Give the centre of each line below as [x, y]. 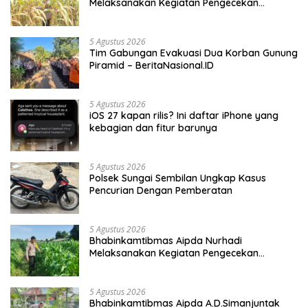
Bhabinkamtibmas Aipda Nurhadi [166, 241]
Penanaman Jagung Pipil [146, 278]
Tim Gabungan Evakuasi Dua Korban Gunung [194, 53]
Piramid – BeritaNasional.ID [152, 66]
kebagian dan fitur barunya [153, 128]
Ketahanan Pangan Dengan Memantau [178, 266]
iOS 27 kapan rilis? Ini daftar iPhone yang [184, 116]
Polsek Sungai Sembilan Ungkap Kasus [178, 178]
